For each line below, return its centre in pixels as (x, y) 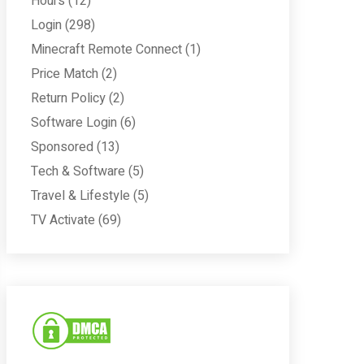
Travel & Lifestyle (80, 196)
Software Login (74, 123)
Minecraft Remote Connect (106, 50)
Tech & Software (78, 171)
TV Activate (63, 220)
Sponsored (62, 147)
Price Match (65, 74)
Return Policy (68, 98)
